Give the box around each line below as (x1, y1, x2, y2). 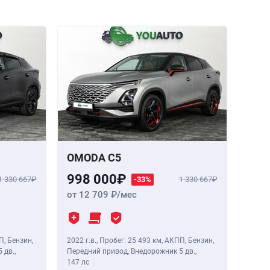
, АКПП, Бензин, (162, 236, 214, 245)
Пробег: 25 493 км (99, 236, 162, 245)
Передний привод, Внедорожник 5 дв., (67, 247, 196, 256)
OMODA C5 (67, 151, 121, 165)
